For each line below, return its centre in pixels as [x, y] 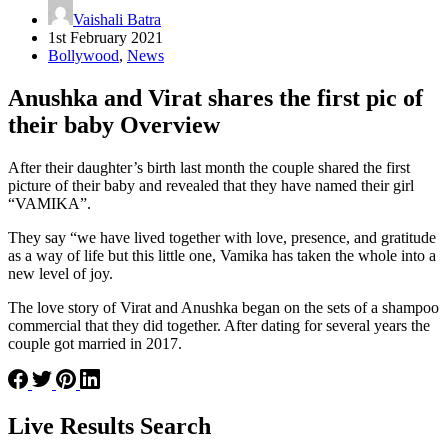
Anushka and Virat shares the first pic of [215, 97]
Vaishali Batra [117, 19]
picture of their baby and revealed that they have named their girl [211, 185]
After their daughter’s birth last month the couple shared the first [209, 167]
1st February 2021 [105, 37]
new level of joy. [60, 273]
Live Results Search [109, 425]
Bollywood [83, 55]
